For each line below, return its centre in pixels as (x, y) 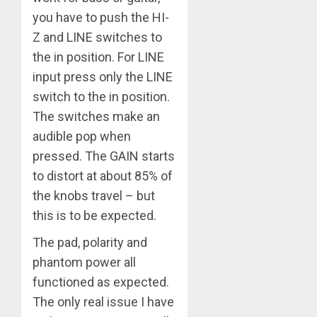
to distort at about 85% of (103, 176)
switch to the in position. (101, 97)
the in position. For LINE (98, 57)
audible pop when (82, 137)
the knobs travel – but (94, 196)
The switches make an (96, 117)
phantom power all (84, 263)
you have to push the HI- (101, 18)
